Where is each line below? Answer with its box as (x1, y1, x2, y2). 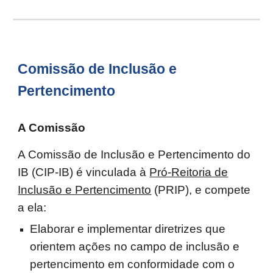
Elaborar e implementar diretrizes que (30, 222, 226, 235)
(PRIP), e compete (151, 183, 251, 196)
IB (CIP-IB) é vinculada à (18, 166, 150, 179)
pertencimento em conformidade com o (30, 258, 235, 271)
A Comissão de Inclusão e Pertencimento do (18, 148, 251, 161)
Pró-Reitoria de (149, 166, 229, 179)
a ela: (18, 201, 47, 214)
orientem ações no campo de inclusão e (30, 240, 240, 253)
